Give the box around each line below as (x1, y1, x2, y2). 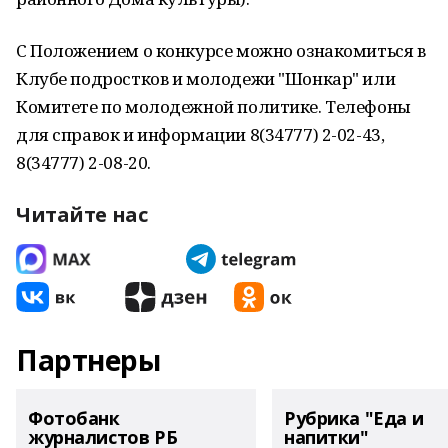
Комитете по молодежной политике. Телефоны (16, 95, 411, 118)
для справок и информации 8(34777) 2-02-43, (16, 123, 385, 146)
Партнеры (16, 341, 161, 379)
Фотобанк (28, 406, 120, 430)
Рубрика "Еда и (284, 406, 424, 430)
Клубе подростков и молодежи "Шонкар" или (16, 67, 396, 90)
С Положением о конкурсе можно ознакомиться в (16, 39, 426, 62)
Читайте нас (16, 201, 148, 228)
